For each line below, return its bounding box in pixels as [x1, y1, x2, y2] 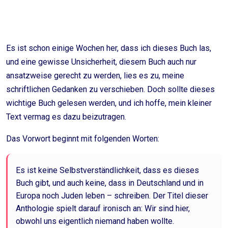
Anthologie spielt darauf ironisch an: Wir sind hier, [16, 204, 190, 213]
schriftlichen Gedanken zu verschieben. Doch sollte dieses [6, 84, 215, 94]
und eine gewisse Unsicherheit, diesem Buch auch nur [6, 57, 196, 67]
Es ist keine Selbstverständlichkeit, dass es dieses [16, 165, 199, 175]
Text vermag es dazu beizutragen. [6, 112, 126, 122]
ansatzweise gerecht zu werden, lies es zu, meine [6, 71, 184, 80]
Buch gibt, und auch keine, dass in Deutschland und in [16, 178, 204, 188]
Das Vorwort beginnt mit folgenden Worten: [6, 134, 159, 144]
